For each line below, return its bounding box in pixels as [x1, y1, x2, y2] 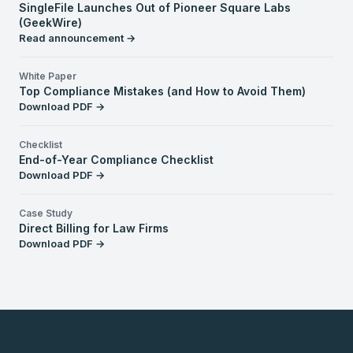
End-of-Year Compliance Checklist [19, 153, 214, 166]
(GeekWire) [19, 16, 82, 29]
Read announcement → [19, 32, 136, 44]
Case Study [19, 207, 72, 219]
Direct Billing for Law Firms [19, 221, 169, 235]
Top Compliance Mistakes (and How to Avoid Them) [19, 84, 306, 98]
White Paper [19, 70, 76, 82]
